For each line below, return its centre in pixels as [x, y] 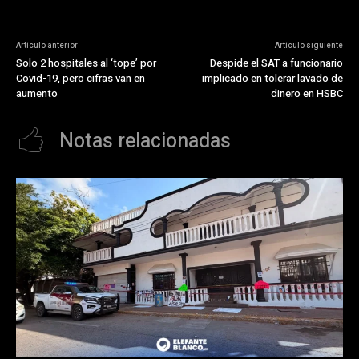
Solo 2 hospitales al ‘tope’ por [86, 63]
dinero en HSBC [307, 93]
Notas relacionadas [145, 141]
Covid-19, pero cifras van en [81, 78]
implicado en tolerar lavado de [272, 78]
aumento [37, 93]
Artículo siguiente [309, 45]
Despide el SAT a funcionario [276, 63]
